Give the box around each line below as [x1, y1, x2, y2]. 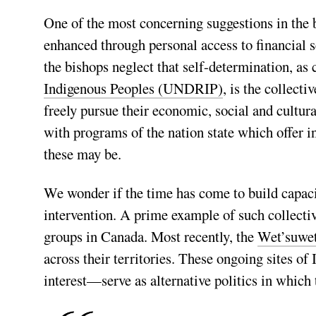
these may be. [44, 144, 121, 164]
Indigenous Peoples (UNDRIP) [44, 78, 223, 99]
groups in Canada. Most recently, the [44, 226, 257, 247]
